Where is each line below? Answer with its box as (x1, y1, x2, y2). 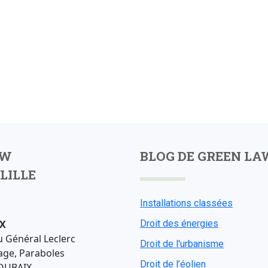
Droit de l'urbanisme (139, 238, 224, 250)
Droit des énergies (139, 218, 218, 230)
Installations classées (139, 197, 233, 209)
